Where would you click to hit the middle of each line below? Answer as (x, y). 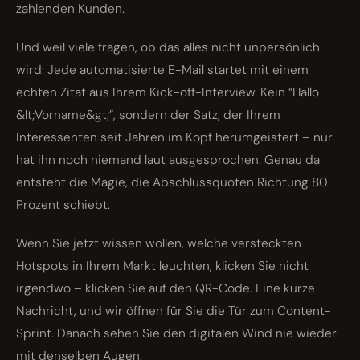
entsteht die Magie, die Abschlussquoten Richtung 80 (172, 183)
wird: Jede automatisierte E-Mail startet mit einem (162, 70)
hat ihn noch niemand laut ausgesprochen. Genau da (168, 160)
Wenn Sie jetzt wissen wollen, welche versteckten (159, 244)
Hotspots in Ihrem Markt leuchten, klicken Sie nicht (162, 266)
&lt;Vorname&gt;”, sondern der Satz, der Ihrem (148, 115)
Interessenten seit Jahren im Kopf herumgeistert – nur (174, 138)
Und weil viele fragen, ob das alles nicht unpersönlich (168, 48)
